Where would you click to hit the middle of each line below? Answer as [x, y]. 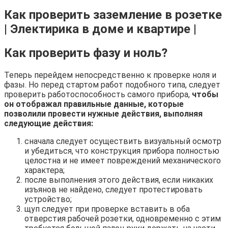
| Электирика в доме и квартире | [100, 29]
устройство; [48, 199]
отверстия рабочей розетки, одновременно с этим [123, 219]
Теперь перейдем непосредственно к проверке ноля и [110, 75]
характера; [45, 170]
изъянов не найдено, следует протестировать [113, 190]
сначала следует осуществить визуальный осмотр [123, 141]
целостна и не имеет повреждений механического [123, 161]
